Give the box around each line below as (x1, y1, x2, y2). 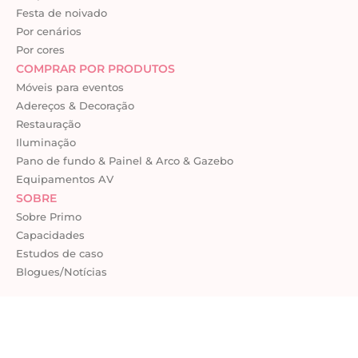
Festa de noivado (16, 6, 107, 19)
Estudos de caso (16, 246, 103, 260)
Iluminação (16, 135, 76, 149)
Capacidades (16, 228, 85, 241)
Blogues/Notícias (16, 265, 107, 278)
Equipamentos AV (16, 172, 113, 185)
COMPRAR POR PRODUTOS (16, 61, 175, 76)
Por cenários (16, 24, 82, 38)
